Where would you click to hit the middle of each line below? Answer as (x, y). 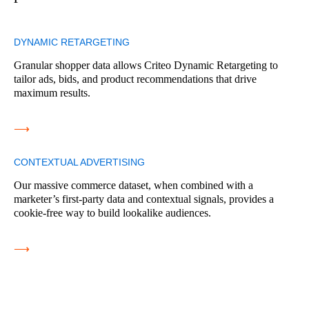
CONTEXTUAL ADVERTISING (79, 162)
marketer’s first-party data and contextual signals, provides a (144, 199)
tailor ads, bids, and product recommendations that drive (135, 79)
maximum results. (52, 92)
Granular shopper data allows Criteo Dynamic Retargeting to (146, 65)
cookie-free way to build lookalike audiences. (112, 212)
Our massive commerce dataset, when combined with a (133, 185)
